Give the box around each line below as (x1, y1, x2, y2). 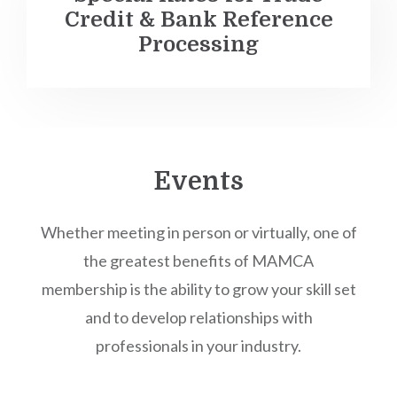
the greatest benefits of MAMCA (83, 251, 314, 270)
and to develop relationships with (84, 307, 313, 327)
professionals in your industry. (96, 336, 301, 355)
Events (153, 167, 244, 196)
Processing (138, 32, 259, 57)
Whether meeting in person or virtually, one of (40, 222, 357, 242)
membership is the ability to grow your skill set (41, 279, 356, 299)
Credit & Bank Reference (64, 7, 333, 32)
